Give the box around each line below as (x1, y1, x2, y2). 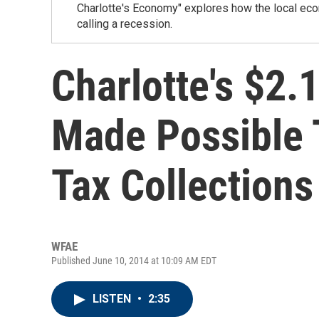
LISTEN (93, 292, 134, 305)
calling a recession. (77, 17, 172, 31)
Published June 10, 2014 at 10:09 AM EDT (51, 255, 216, 266)
